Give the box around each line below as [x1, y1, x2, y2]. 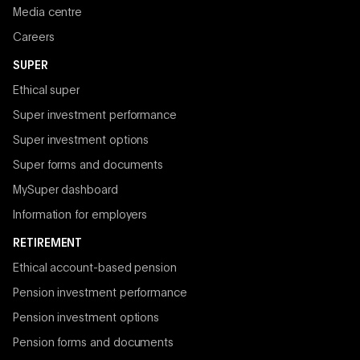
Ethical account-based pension [13, 263, 177, 275]
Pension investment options [13, 313, 160, 325]
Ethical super [13, 85, 80, 97]
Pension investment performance [13, 288, 187, 300]
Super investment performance [13, 110, 178, 122]
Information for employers [13, 210, 148, 222]
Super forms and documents [13, 160, 164, 172]
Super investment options [13, 135, 149, 147]
